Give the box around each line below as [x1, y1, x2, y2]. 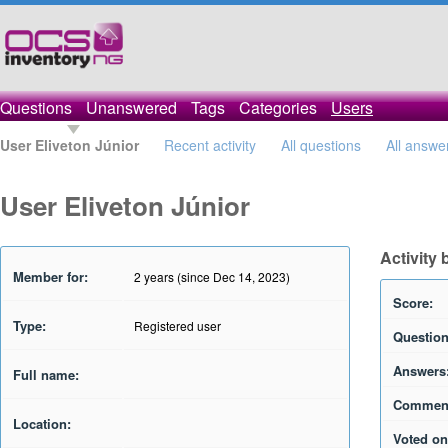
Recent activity [164, 135, 256, 155]
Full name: [13, 365, 79, 384]
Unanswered [86, 96, 177, 119]
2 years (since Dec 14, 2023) [134, 268, 290, 285]
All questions [281, 135, 361, 155]
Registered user [134, 317, 221, 334]
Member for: [13, 267, 88, 286]
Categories [239, 96, 317, 119]
